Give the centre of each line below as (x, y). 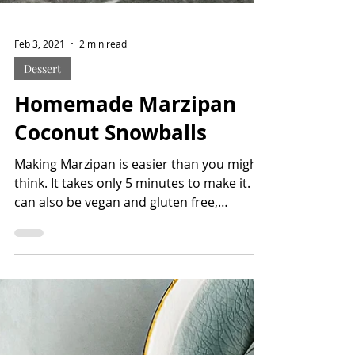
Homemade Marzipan (125, 199)
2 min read (103, 139)
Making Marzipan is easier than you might (138, 259)
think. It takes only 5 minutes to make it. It (138, 278)
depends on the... (66, 316)
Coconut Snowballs (111, 227)
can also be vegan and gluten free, (116, 297)
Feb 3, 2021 (40, 139)
